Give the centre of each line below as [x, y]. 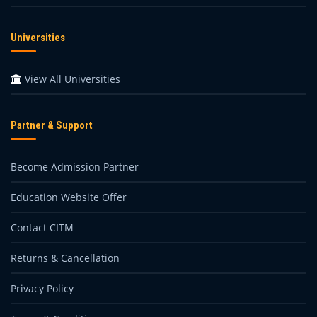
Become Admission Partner [75, 167]
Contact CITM [42, 227]
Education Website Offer [69, 197]
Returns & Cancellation [65, 258]
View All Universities [71, 79]
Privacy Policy [42, 288]
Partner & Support [52, 125]
